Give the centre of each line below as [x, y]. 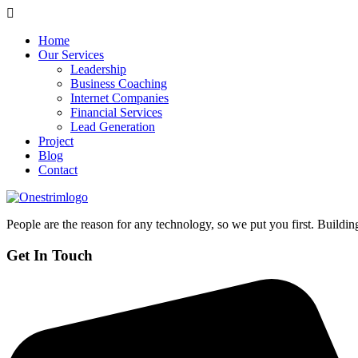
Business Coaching [119, 84]
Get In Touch [50, 255]
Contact [58, 170]
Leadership [98, 69]
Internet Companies [119, 98]
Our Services [71, 55]
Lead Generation [113, 127]
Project [56, 141]
